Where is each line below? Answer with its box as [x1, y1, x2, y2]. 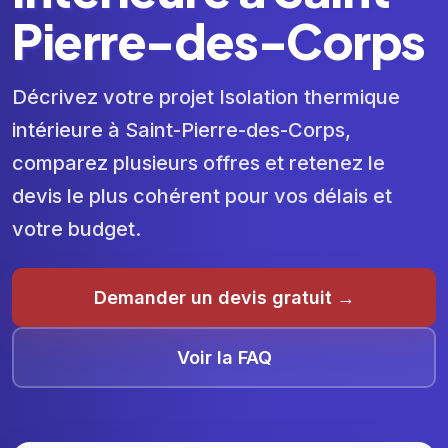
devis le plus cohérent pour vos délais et [12, 184, 392, 208]
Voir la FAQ [176, 347, 272, 368]
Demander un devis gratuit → [93, 287, 355, 308]
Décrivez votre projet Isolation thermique [12, 85, 400, 109]
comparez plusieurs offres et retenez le [12, 151, 385, 175]
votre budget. [12, 217, 141, 241]
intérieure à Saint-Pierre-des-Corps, [12, 118, 351, 142]
